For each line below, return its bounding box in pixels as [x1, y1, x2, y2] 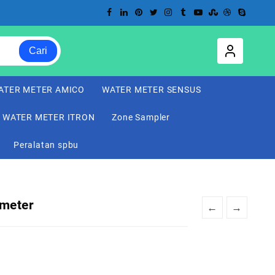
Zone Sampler [112, 112, 171, 122]
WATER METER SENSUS [101, 85, 201, 95]
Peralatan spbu [14, 140, 79, 150]
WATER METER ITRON [2, 112, 95, 122]
